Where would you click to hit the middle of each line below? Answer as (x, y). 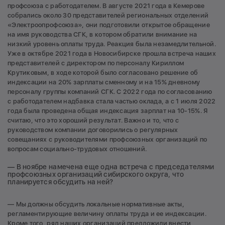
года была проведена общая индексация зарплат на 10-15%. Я (108, 110)
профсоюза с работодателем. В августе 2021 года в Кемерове (106, 6)
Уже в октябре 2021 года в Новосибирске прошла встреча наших (112, 53)
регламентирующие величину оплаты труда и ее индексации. (107, 214)
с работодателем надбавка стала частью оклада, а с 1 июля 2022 (112, 101)
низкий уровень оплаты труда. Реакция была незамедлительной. (112, 44)
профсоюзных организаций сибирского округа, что (96, 175)
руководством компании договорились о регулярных (93, 130)
